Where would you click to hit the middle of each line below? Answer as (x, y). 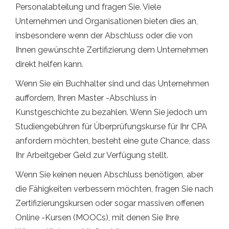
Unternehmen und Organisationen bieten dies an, (107, 21)
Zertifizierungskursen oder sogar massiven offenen (110, 203)
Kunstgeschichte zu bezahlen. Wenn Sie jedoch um (111, 112)
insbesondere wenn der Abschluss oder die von (104, 35)
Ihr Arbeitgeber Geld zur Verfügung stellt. (92, 155)
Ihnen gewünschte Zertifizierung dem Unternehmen (112, 50)
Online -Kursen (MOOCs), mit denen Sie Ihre (97, 217)
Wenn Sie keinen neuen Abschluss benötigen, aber (109, 174)
